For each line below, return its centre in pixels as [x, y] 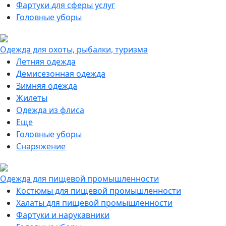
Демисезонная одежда [61, 74]
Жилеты [32, 98]
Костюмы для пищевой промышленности [99, 191]
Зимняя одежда [47, 86]
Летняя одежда [46, 62]
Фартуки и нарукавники [63, 215]
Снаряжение [41, 146]
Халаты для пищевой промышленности [94, 203]
